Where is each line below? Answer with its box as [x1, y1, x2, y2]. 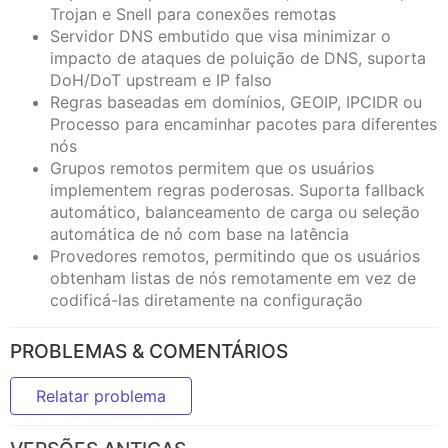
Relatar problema [36, 386, 166, 407]
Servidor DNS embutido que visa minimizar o [50, 26, 391, 46]
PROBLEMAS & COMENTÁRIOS [10, 339, 288, 363]
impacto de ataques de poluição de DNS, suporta [50, 48, 426, 68]
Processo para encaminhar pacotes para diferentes [50, 114, 437, 134]
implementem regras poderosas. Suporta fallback [50, 180, 425, 200]
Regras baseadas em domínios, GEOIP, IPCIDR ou [50, 92, 422, 112]
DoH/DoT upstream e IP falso [50, 70, 272, 90]
